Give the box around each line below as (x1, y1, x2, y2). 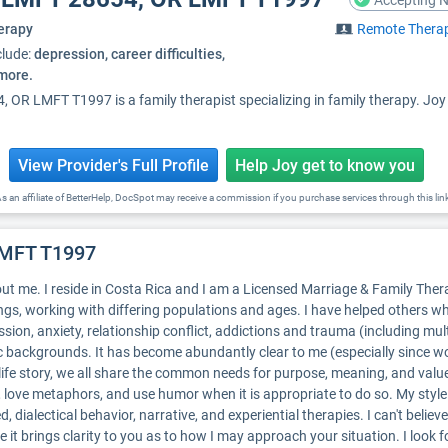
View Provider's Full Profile (17, 156, 209, 175)
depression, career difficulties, (34, 46, 225, 62)
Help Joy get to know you (234, 156, 415, 175)
